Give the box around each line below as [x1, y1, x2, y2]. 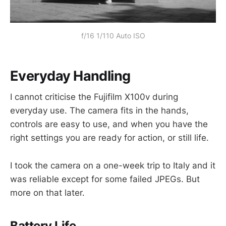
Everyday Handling [10, 67, 131, 84]
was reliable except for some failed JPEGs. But [10, 174, 200, 184]
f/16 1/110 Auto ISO [81, 31, 145, 40]
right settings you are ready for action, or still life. [10, 133, 209, 143]
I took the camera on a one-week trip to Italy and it [10, 160, 215, 171]
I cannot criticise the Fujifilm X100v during [10, 92, 178, 102]
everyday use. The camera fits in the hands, [10, 105, 189, 116]
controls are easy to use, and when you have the [10, 119, 208, 130]
